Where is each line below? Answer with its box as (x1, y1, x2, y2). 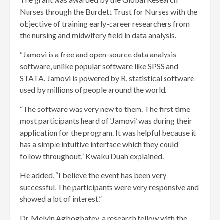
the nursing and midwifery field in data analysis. (20, 30, 176, 40)
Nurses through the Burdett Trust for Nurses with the (20, 7, 197, 17)
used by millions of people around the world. (20, 85, 166, 95)
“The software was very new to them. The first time (20, 104, 190, 114)
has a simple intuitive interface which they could (20, 139, 178, 149)
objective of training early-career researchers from (20, 19, 190, 28)
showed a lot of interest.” (20, 194, 102, 204)
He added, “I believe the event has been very (20, 170, 166, 180)
